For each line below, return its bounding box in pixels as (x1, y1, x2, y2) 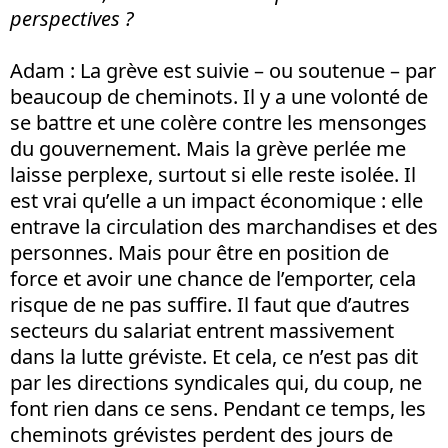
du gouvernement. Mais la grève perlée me (10, 134, 406, 162)
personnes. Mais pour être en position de (10, 238, 389, 266)
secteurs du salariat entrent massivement (10, 316, 394, 344)
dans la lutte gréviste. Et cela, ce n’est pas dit (10, 342, 418, 370)
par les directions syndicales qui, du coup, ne (10, 368, 422, 396)
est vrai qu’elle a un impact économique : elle (10, 186, 423, 214)
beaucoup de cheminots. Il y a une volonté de (10, 82, 428, 110)
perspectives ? (10, 4, 134, 32)
